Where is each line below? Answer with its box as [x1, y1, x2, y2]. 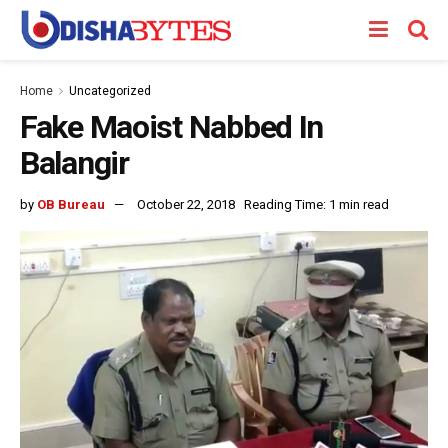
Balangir [20, 144, 129, 182]
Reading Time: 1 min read [244, 196, 389, 212]
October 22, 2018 [137, 196, 235, 212]
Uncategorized [69, 84, 151, 98]
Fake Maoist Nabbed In [20, 108, 324, 146]
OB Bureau [37, 196, 105, 212]
